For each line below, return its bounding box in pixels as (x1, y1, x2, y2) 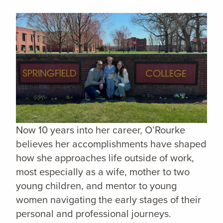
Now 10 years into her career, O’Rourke (16, 122, 185, 138)
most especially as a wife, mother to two (16, 164, 190, 180)
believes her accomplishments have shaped (16, 136, 207, 152)
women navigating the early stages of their (16, 192, 201, 208)
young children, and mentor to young (16, 178, 177, 194)
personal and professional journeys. (16, 206, 174, 222)
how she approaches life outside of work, (16, 150, 194, 166)
